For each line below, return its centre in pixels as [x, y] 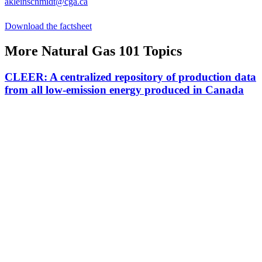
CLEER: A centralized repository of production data [130, 77]
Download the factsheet [48, 26]
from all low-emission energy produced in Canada [124, 90]
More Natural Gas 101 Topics [93, 51]
